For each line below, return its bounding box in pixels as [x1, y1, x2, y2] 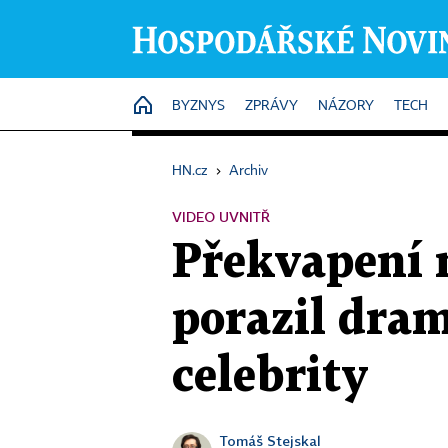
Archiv [229, 164, 268, 178]
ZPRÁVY [245, 99, 298, 113]
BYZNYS [172, 99, 225, 113]
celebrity [172, 355, 368, 399]
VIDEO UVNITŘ [172, 208, 270, 225]
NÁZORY [318, 99, 374, 113]
